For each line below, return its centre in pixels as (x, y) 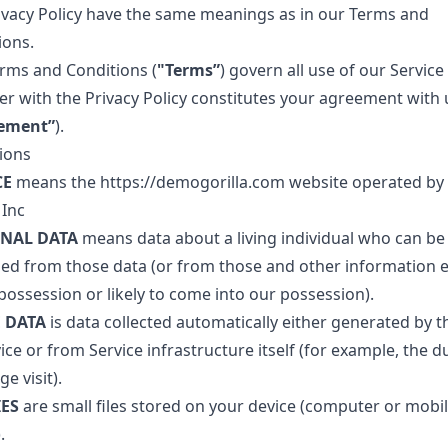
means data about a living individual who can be (261, 238)
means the (55, 182)
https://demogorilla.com (192, 182)
